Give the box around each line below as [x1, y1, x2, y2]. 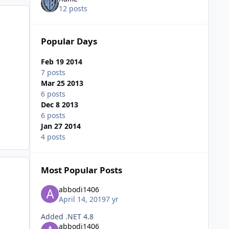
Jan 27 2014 [40, 121, 81, 131]
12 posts [58, 4, 87, 14]
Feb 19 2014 [40, 57, 82, 67]
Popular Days [40, 35, 97, 48]
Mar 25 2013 [40, 78, 83, 88]
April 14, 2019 [58, 194, 106, 204]
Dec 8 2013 [40, 100, 78, 110]
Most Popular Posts [40, 164, 122, 176]
